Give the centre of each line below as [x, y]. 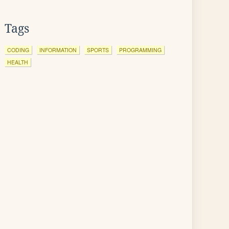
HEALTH [18, 62]
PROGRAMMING [140, 50]
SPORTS [98, 50]
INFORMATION [58, 50]
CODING [18, 50]
